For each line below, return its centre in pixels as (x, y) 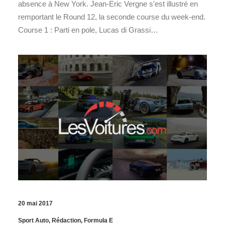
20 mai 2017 (35, 203)
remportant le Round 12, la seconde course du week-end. (112, 17)
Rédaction (66, 220)
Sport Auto (33, 220)
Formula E (98, 220)
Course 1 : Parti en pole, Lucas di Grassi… (88, 30)
